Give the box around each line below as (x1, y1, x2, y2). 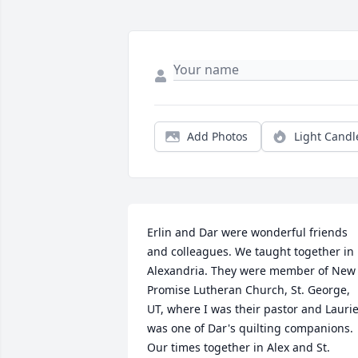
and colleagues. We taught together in (147, 244, 354, 259)
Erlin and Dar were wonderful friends (147, 225, 348, 240)
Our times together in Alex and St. (147, 340, 330, 355)
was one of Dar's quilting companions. (147, 320, 353, 336)
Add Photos (187, 129, 248, 144)
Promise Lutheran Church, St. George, (147, 282, 350, 297)
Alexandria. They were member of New (147, 263, 356, 278)
